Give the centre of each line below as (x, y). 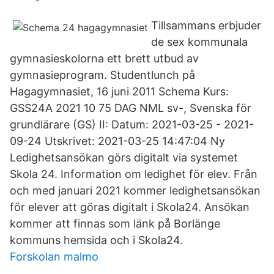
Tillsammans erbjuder (206, 25)
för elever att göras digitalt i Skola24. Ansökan (130, 207)
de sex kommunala (199, 42)
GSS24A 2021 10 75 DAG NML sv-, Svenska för (131, 108)
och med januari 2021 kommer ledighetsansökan (135, 191)
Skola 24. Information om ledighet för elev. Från (134, 174)
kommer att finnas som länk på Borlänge (115, 224)
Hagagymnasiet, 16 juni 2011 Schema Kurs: (119, 91)
